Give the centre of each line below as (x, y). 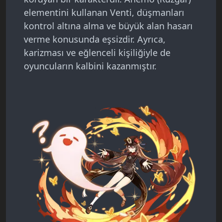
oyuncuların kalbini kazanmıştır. (90, 66)
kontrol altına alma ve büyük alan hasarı (108, 26)
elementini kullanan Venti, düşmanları (104, 13)
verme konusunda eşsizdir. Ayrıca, (95, 39)
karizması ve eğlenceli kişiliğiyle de (97, 53)
